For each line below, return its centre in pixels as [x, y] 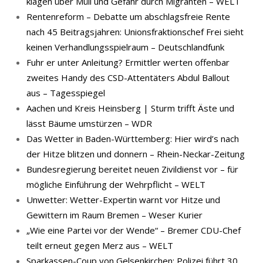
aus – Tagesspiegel [66, 93]
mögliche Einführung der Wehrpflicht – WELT [116, 184]
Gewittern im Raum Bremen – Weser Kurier [114, 215]
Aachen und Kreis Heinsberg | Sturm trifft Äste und [130, 108]
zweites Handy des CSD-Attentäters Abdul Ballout [128, 77]
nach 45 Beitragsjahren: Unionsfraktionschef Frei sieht [135, 32]
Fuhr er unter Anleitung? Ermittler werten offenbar [128, 62]
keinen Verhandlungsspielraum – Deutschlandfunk [125, 47]
